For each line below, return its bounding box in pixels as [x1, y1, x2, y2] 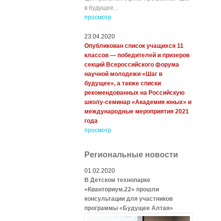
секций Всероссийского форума [84, 61, 179, 68]
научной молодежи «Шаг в [84, 71, 162, 77]
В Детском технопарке [84, 177, 150, 184]
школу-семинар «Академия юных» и [84, 99, 191, 106]
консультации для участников [84, 195, 173, 202]
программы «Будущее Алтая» [84, 205, 173, 212]
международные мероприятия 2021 [84, 108, 189, 115]
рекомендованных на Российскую [84, 89, 184, 96]
